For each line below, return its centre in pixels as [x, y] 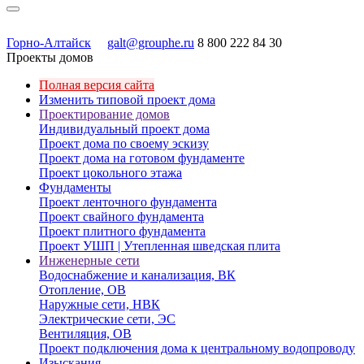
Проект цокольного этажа [110, 173]
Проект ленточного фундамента [128, 202]
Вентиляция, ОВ [85, 334]
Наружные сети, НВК [100, 304]
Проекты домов [50, 57]
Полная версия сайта [97, 85]
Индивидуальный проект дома [124, 129]
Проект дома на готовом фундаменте [142, 158]
